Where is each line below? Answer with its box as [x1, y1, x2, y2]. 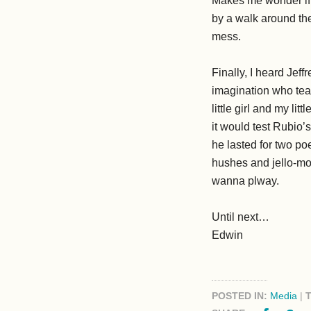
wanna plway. [212, 175, 280, 187]
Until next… [212, 211, 270, 223]
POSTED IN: [212, 290, 271, 301]
